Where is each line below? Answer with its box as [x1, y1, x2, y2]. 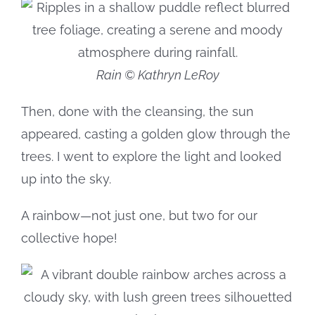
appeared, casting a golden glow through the [21, 126, 290, 141]
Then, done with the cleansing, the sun [21, 103, 254, 119]
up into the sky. [21, 171, 111, 186]
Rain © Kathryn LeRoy [96, 67, 219, 82]
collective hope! [21, 230, 117, 245]
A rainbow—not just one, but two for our [21, 207, 257, 223]
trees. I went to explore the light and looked [21, 148, 281, 164]
